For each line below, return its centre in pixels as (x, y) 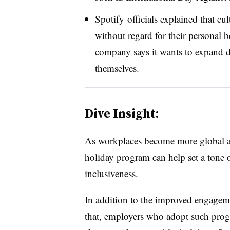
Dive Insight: (122, 113)
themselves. (117, 68)
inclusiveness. (111, 173)
